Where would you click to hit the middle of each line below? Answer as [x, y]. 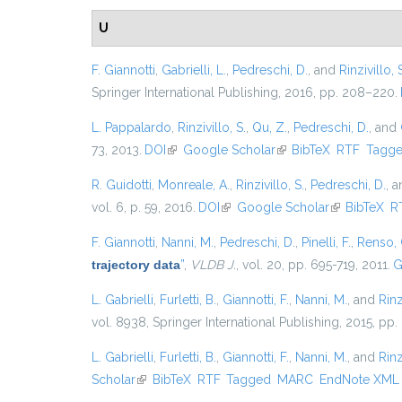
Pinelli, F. [326, 242]
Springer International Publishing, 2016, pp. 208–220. [245, 92]
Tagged [249, 380]
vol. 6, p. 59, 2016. [144, 207]
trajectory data [136, 265]
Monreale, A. [194, 185]
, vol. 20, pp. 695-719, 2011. [313, 265]
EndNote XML [359, 380]
